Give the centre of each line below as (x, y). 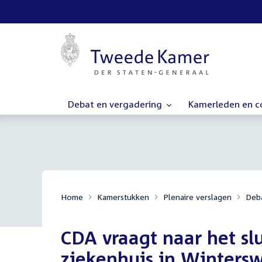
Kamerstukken (123, 197)
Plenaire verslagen (197, 197)
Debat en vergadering (116, 104)
